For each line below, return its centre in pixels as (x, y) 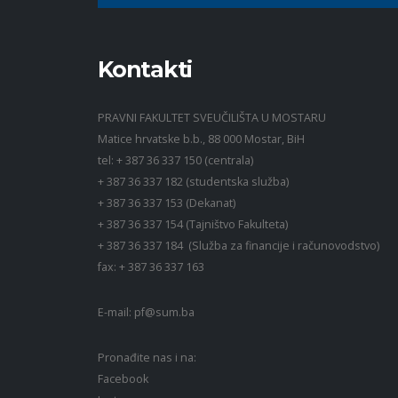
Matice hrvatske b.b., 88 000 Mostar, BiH (203, 139)
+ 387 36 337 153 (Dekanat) (169, 203)
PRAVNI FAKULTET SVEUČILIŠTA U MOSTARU (212, 118)
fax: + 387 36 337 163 (152, 267)
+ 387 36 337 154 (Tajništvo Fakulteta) (193, 225)
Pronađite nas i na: (147, 358)
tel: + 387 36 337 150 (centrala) (175, 161)
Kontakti (145, 70)
